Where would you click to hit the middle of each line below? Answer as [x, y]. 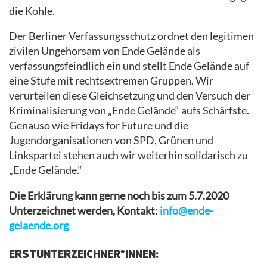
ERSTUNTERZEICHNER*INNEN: [84, 254]
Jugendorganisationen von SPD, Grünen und [111, 141]
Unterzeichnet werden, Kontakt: [84, 210]
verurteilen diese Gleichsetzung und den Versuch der [130, 96]
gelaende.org [39, 225]
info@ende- [187, 210]
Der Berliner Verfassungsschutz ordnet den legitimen [131, 36]
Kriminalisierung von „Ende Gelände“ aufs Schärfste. [129, 111]
